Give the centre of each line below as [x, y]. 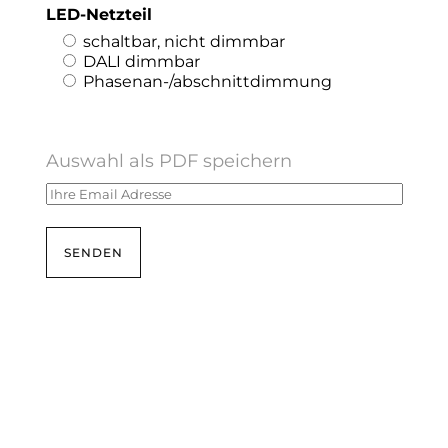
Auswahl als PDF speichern [169, 160]
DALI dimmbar [142, 61]
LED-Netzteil [99, 15]
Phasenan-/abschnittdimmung [208, 81]
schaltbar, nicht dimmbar [184, 41]
